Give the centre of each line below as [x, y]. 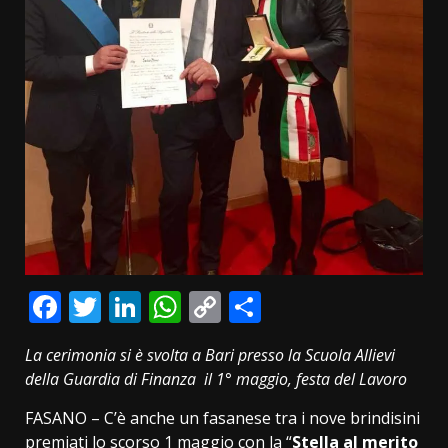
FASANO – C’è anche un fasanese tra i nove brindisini [222, 417]
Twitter [154, 306]
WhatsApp [258, 306]
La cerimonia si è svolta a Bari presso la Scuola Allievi [210, 354]
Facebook [131, 306]
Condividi [330, 306]
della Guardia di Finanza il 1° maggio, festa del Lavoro [216, 378]
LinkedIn [205, 306]
